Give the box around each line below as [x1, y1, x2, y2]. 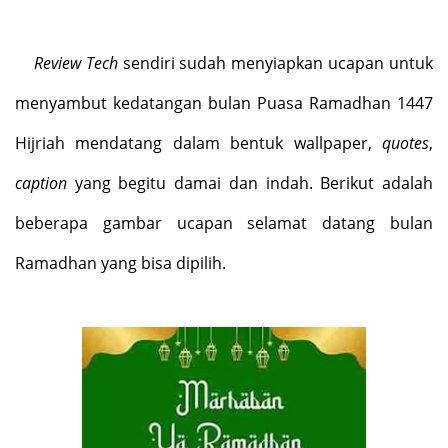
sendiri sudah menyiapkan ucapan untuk [117, 51, 434, 74]
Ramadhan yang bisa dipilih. [15, 251, 226, 274]
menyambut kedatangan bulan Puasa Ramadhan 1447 [15, 91, 433, 114]
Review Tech [33, 51, 118, 74]
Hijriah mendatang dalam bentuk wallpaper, [15, 131, 382, 154]
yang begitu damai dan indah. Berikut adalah [67, 171, 433, 194]
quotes [382, 131, 429, 154]
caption [15, 171, 67, 194]
